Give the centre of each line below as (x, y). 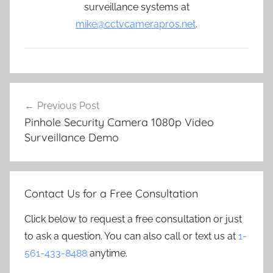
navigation (49, 115)
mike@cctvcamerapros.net (136, 24)
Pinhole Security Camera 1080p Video (119, 122)
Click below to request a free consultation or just (133, 219)
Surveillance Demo (72, 137)
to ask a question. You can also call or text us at (131, 236)
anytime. (107, 253)
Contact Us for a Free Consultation (111, 194)
